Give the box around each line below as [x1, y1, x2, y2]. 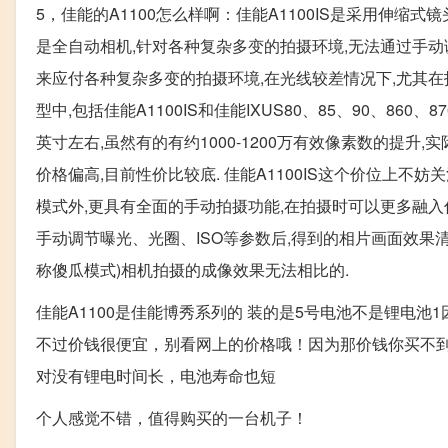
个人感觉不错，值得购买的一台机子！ [36, 405, 308, 429]
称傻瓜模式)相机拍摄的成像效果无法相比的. [36, 257, 349, 281]
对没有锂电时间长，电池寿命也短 [36, 363, 276, 387]
